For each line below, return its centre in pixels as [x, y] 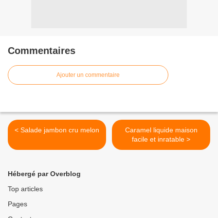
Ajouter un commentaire [88, 75]
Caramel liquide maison [161, 130]
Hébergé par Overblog [44, 174]
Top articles [25, 189]
